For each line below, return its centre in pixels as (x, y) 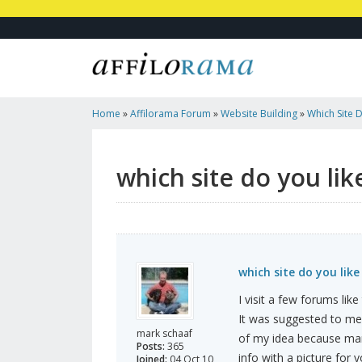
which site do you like (299, 272)
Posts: (151, 347)
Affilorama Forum (170, 114)
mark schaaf (164, 334)
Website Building (259, 114)
